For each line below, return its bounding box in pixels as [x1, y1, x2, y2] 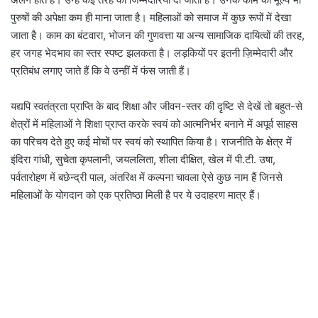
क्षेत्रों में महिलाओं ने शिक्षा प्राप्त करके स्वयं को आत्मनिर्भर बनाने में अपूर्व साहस [11, 117, 297, 131]
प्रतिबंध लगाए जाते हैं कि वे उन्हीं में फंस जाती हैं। [11, 64, 191, 78]
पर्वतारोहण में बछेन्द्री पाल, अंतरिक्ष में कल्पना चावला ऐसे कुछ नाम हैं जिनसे [11, 170, 283, 185]
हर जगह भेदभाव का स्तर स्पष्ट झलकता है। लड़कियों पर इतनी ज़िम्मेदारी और [11, 46, 293, 60]
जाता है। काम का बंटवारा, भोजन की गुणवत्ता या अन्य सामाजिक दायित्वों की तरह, [11, 28, 305, 43]
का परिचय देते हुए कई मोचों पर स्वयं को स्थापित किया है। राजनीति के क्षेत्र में [11, 135, 292, 149]
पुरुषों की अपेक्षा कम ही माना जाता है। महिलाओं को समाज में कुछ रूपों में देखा [11, 11, 291, 25]
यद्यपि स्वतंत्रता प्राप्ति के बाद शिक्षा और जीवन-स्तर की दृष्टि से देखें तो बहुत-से [11, 99, 302, 114]
